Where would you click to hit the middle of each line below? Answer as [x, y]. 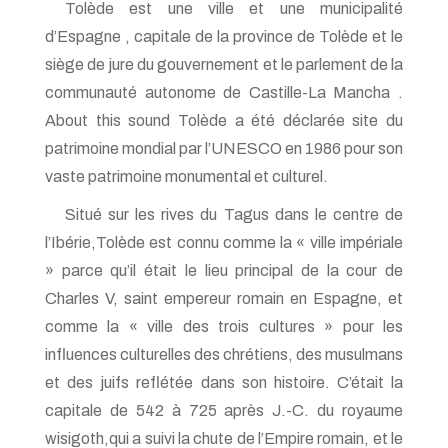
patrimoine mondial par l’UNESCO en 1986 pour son [224, 148]
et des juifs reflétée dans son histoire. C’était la [224, 382]
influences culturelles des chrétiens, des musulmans [224, 354]
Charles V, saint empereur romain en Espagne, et [224, 298]
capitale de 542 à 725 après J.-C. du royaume [224, 410]
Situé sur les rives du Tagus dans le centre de [234, 214]
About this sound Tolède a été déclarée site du [224, 120]
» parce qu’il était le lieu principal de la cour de [224, 270]
